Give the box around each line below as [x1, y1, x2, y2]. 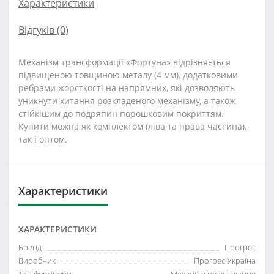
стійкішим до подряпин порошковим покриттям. [18, 108, 224, 119]
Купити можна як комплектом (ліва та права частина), [18, 120, 246, 132]
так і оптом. [18, 133, 67, 145]
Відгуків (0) [18, 23, 68, 37]
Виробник [18, 255, 56, 266]
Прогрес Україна [194, 255, 256, 266]
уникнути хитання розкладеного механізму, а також [18, 95, 235, 106]
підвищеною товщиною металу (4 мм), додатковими [18, 69, 238, 81]
